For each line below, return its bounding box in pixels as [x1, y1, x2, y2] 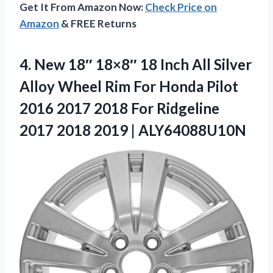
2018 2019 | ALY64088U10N [57, 121, 246, 139]
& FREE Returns [59, 16, 136, 30]
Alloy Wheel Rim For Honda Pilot [19, 77, 238, 95]
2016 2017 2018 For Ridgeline [19, 99, 219, 117]
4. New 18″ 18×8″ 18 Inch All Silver [19, 55, 252, 73]
